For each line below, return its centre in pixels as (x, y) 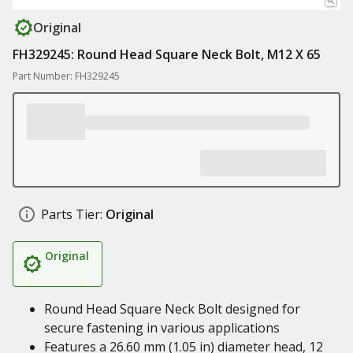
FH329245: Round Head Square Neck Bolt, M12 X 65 (167, 54)
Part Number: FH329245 (66, 76)
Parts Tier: (72, 214)
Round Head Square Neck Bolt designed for (172, 309)
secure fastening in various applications (162, 328)
